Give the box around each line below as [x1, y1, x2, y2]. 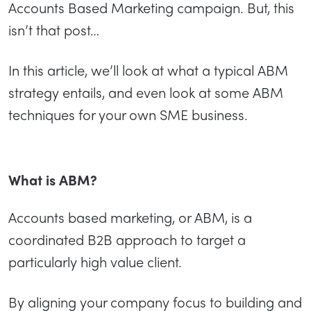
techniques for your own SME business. [8, 104, 251, 124]
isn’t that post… [8, 19, 99, 40]
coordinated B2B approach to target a [8, 229, 246, 249]
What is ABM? [8, 169, 97, 190]
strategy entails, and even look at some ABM [8, 82, 283, 102]
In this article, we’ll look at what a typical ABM [8, 60, 288, 80]
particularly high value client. [8, 251, 182, 271]
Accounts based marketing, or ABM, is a [8, 207, 252, 227]
